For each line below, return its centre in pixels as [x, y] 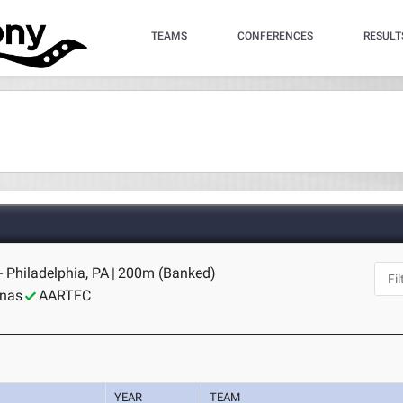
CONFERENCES [275, 36]
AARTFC [65, 296]
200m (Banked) [167, 273]
